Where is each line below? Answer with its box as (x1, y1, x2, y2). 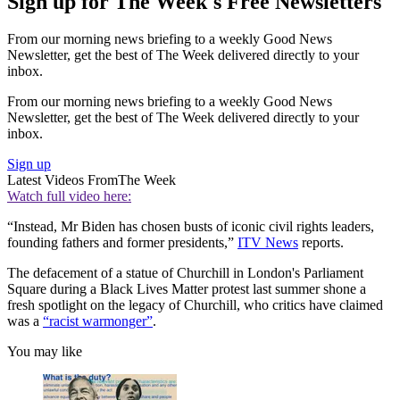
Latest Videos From (7, 172, 118, 188)
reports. (298, 235, 344, 251)
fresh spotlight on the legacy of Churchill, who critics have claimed (7, 297, 383, 313)
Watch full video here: (7, 188, 131, 204)
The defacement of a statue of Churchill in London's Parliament (7, 265, 363, 281)
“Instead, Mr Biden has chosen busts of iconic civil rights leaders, (7, 219, 374, 235)
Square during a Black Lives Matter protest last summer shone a (7, 281, 366, 297)
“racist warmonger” (43, 313, 153, 329)
